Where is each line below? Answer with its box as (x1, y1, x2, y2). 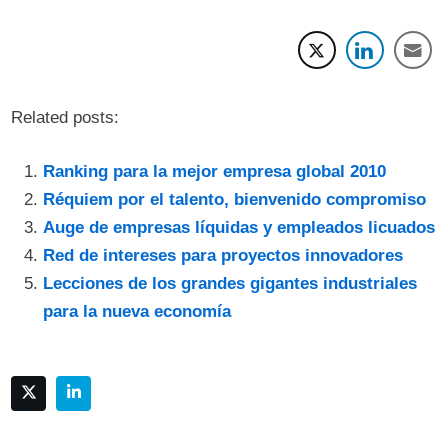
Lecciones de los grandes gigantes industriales (43, 273, 418, 293)
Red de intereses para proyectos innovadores (43, 245, 404, 265)
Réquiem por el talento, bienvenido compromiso (43, 189, 427, 209)
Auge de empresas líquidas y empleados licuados (43, 217, 436, 237)
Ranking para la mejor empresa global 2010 (43, 161, 387, 181)
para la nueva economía (43, 301, 232, 321)
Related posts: (11, 108, 120, 127)
